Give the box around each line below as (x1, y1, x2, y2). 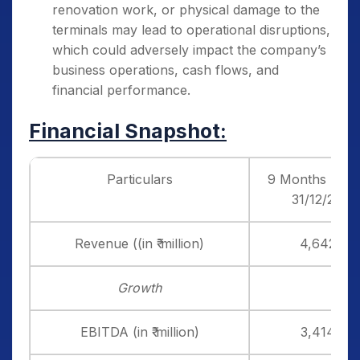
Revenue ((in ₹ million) (75, 235, 204, 252)
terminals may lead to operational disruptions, (52, 22, 330, 38)
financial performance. (52, 82, 190, 98)
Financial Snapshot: (29, 119, 227, 143)
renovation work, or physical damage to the (52, 2, 320, 18)
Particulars (106, 171, 173, 187)
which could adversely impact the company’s (52, 42, 326, 58)
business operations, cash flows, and (52, 62, 279, 78)
